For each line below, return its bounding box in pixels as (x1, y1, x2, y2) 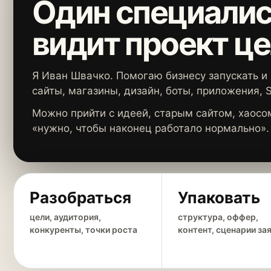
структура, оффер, (178, 212, 259, 222)
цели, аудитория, (30, 212, 101, 222)
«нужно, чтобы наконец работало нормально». (32, 122, 269, 134)
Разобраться (30, 188, 131, 207)
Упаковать (178, 188, 261, 207)
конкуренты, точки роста (30, 224, 137, 235)
